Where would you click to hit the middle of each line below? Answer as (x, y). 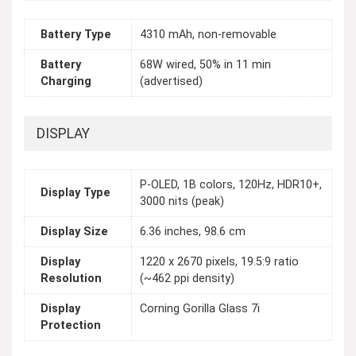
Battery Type (76, 35)
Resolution (71, 279)
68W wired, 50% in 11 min (205, 65)
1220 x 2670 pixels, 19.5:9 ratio (219, 262)
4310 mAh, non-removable (208, 35)
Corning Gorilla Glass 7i (200, 309)
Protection (71, 326)
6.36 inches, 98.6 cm (193, 232)
